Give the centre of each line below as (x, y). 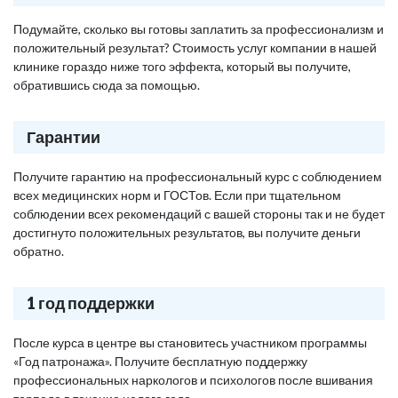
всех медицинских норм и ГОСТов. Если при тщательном (177, 195)
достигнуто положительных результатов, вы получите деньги (187, 232)
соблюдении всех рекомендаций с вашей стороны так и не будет (199, 214)
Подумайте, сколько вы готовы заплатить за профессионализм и (199, 29)
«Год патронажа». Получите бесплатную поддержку (160, 361)
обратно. (39, 251)
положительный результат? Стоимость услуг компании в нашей (195, 48)
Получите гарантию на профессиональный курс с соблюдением (198, 176)
